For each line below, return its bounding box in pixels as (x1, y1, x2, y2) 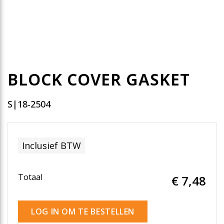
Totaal (18, 171, 42, 182)
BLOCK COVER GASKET (7, 68, 190, 90)
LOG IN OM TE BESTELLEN (31, 206, 135, 217)
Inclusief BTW (22, 139, 81, 151)
